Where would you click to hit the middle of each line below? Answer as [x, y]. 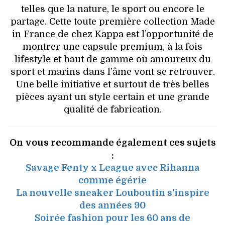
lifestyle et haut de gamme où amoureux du [113, 59]
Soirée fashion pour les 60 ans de [113, 218]
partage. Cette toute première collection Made [113, 21]
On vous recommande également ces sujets [113, 142]
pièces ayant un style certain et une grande [113, 97]
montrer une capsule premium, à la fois [113, 46]
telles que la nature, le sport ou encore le [113, 9]
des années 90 [113, 205]
